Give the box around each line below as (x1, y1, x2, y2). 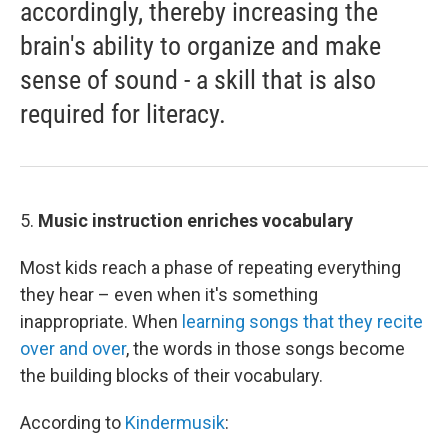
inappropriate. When (20, 311, 182, 332)
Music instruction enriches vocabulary (38, 210, 353, 231)
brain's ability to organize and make (20, 31, 381, 61)
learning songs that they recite (182, 311, 423, 332)
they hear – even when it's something (20, 284, 318, 305)
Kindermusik (125, 412, 225, 433)
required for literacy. (20, 99, 226, 129)
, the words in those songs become (126, 338, 405, 359)
